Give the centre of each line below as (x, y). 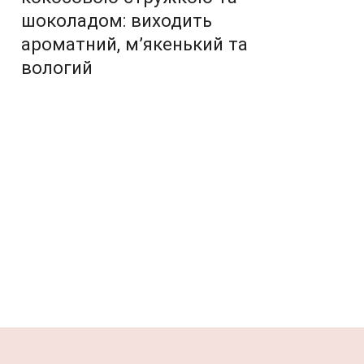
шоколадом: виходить (117, 20)
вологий (57, 67)
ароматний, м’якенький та (134, 43)
